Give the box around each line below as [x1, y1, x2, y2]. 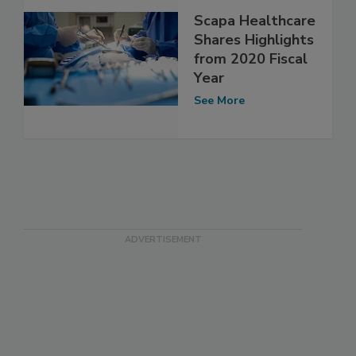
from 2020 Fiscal [194, 48, 308, 68]
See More [194, 92, 245, 108]
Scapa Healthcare [194, 10, 315, 30]
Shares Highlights [194, 29, 314, 49]
